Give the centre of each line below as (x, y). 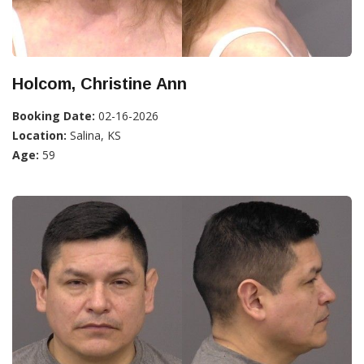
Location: (39, 135)
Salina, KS (94, 135)
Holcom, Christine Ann (100, 83)
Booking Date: (54, 115)
